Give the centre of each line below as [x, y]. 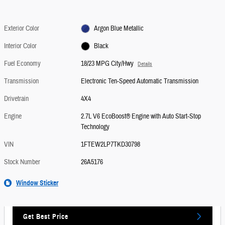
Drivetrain [16, 99]
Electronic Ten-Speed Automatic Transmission [140, 81]
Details [145, 64]
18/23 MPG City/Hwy [107, 64]
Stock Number [22, 162]
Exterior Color [22, 28]
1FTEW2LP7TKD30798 [111, 144]
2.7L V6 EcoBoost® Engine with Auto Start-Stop [141, 116]
